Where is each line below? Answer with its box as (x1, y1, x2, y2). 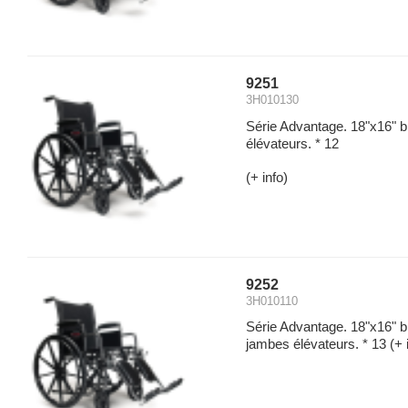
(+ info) (246, 170, 288, 186)
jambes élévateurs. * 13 (246, 337, 386, 352)
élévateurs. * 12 (246, 137, 339, 152)
